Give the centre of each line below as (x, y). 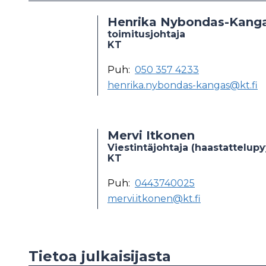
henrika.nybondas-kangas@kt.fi (183, 85)
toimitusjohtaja (146, 34)
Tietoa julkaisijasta (100, 256)
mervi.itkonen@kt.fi (154, 198)
